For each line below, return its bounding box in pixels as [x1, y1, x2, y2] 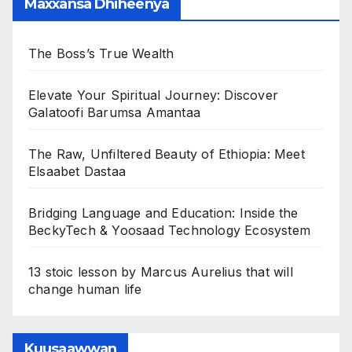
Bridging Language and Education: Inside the [28, 204, 299, 221]
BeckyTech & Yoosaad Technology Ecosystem [28, 222, 311, 238]
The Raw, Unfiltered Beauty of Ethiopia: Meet [28, 145, 305, 162]
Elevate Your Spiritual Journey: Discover [28, 86, 279, 103]
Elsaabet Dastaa [28, 163, 126, 179]
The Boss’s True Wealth [28, 45, 174, 61]
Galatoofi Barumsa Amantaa [28, 104, 200, 120]
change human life [28, 280, 142, 297]
